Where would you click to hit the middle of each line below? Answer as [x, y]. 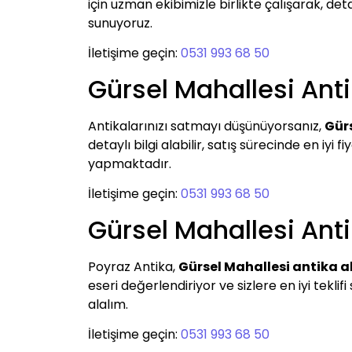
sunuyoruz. [120, 23]
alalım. [108, 304]
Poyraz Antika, [133, 266]
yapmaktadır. [130, 163]
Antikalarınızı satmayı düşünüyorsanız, [206, 126]
